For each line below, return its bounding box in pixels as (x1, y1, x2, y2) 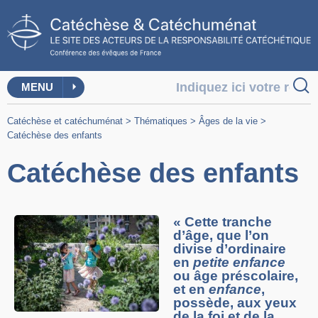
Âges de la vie (199, 116, 258, 127)
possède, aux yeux (173, 295, 297, 311)
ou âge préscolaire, (173, 268, 298, 284)
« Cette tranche (173, 214, 272, 230)
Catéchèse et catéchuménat (7, 116, 123, 127)
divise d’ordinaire (173, 241, 286, 257)
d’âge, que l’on (173, 228, 269, 243)
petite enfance (193, 255, 285, 270)
